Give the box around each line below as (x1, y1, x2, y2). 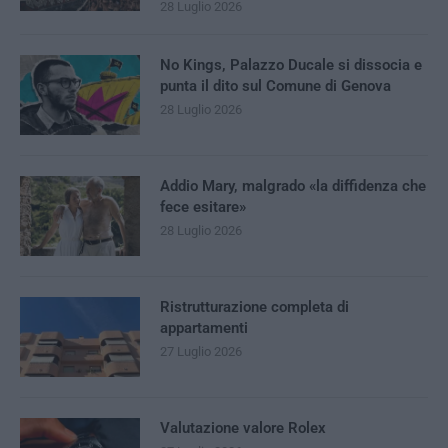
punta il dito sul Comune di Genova (160, 77, 391, 96)
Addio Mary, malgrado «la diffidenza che (160, 177, 426, 196)
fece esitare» (160, 198, 246, 217)
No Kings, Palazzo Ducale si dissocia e (160, 56, 422, 75)
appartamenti (160, 319, 248, 338)
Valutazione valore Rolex (160, 419, 326, 438)
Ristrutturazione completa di (160, 298, 349, 317)
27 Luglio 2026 (160, 344, 242, 360)
